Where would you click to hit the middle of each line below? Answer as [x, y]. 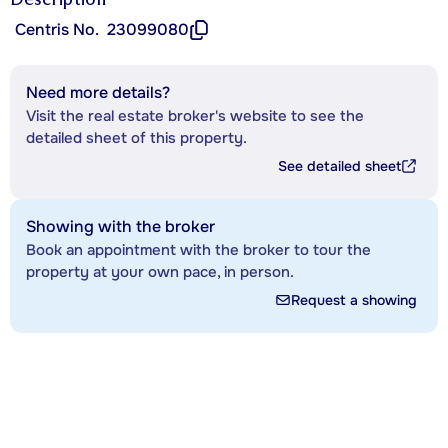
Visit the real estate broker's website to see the [195, 115]
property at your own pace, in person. [160, 271]
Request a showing [354, 299]
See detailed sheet [339, 165]
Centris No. [57, 29]
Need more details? [98, 92]
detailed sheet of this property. [136, 137]
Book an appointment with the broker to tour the [198, 249]
